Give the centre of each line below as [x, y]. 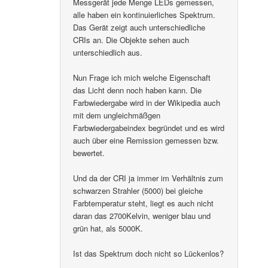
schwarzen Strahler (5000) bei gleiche [138, 190]
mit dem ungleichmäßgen [117, 115]
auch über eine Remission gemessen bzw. [146, 140]
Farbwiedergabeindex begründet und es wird [149, 127]
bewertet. [89, 153]
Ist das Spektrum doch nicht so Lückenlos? [149, 254]
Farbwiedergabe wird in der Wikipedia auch [147, 102]
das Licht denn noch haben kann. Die [138, 90]
